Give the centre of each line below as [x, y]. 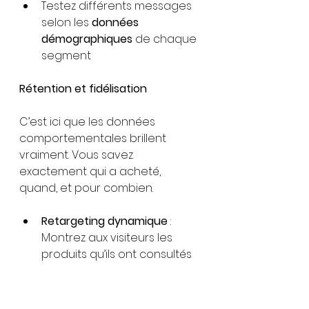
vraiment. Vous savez [78, 155]
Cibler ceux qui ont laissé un [118, 287]
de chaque [166, 39]
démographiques [87, 39]
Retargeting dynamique [104, 221]
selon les [67, 22]
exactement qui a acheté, [91, 171]
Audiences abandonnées [108, 271]
